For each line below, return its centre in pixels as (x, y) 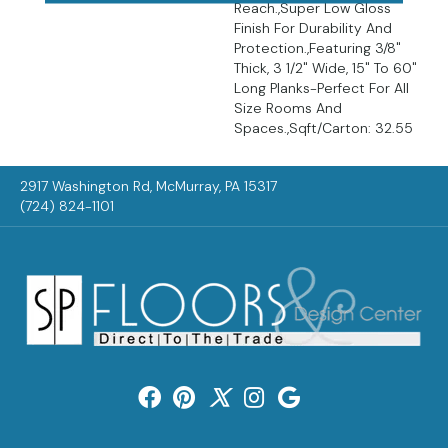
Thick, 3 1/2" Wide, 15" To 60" (325, 67)
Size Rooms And (288, 107)
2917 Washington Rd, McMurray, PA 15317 (148, 185)
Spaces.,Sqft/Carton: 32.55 (323, 127)
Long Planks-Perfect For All (321, 87)
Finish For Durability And (313, 27)
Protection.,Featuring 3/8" (317, 47)
